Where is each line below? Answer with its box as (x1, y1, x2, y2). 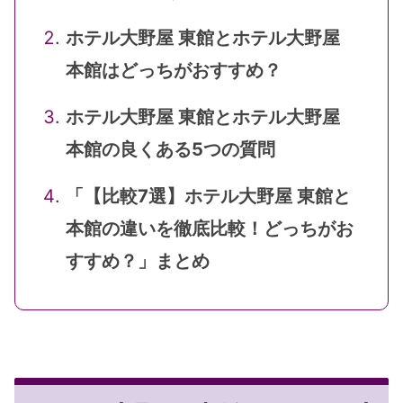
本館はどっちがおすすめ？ (66, 59, 282, 82)
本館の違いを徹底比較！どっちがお (66, 218, 354, 240)
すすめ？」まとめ (66, 250, 210, 273)
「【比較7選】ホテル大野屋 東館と (66, 185, 351, 208)
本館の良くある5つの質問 (66, 139, 275, 161)
